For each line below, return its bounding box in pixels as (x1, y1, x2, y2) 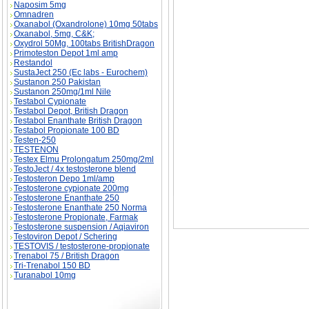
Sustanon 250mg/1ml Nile (14, 87, 111, 97)
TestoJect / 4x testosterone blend (14, 164, 136, 174)
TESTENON (14, 145, 59, 154)
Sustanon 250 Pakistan (14, 77, 101, 87)
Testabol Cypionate (14, 97, 86, 106)
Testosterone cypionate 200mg (14, 183, 129, 193)
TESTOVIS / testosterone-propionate (14, 241, 150, 251)
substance (175, 56, 204, 63)
